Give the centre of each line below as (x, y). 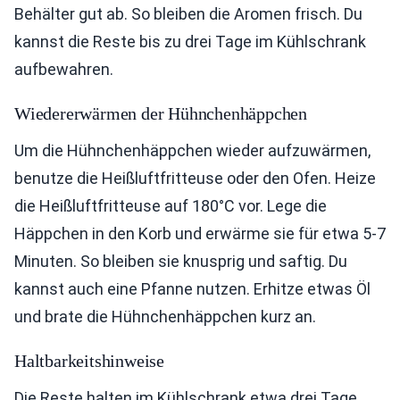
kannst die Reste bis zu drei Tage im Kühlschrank (190, 42)
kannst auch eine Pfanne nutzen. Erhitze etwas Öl (192, 289)
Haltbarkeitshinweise (89, 361)
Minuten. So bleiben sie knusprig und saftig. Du (181, 261)
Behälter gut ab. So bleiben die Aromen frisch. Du (188, 14)
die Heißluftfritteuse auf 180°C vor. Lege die (171, 206)
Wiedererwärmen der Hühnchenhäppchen (161, 113)
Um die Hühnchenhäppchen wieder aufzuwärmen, (192, 150)
